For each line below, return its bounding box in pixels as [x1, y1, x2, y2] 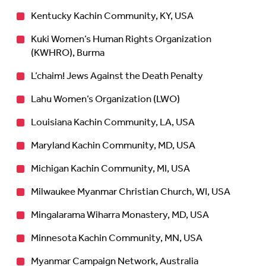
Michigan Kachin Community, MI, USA [31, 159, 190, 179]
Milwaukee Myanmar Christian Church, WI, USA [31, 182, 230, 202]
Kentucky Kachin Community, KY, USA [31, 6, 194, 26]
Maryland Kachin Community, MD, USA [31, 135, 195, 156]
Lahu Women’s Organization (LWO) [31, 89, 180, 109]
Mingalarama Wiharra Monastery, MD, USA [31, 205, 209, 225]
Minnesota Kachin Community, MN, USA [31, 228, 202, 248]
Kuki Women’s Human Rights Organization [31, 29, 211, 49]
